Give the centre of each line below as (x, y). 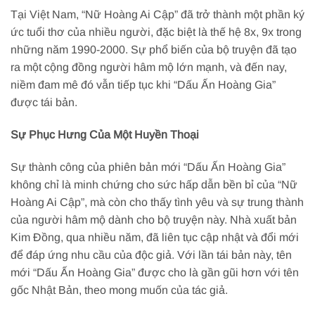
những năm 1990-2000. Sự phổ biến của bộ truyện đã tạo (154, 50)
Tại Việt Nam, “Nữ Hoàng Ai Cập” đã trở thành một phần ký (157, 15)
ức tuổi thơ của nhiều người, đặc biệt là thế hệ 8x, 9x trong (156, 32)
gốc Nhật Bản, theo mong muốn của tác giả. (119, 290)
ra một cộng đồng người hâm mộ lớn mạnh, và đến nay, (149, 67)
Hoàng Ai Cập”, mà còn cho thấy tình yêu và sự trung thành (157, 202)
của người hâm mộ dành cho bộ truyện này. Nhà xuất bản (154, 219)
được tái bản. (44, 103)
